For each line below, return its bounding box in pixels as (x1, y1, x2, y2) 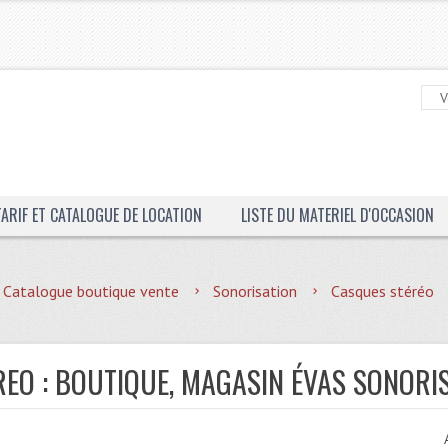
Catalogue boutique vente (3, 281, 180, 301)
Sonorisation (213, 281, 298, 301)
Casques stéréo (331, 281, 435, 301)
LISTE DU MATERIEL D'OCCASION (240, 203, 434, 227)
